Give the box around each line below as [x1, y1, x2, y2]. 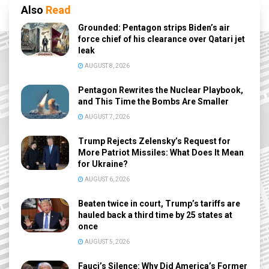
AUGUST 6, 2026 [83, 176, 130, 183]
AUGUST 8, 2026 [83, 62, 130, 70]
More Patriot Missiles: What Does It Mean [78, 148, 244, 158]
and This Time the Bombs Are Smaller [78, 97, 229, 107]
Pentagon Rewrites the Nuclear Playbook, [78, 85, 243, 95]
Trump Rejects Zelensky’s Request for [78, 136, 231, 147]
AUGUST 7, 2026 [83, 113, 130, 121]
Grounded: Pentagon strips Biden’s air [78, 23, 230, 33]
